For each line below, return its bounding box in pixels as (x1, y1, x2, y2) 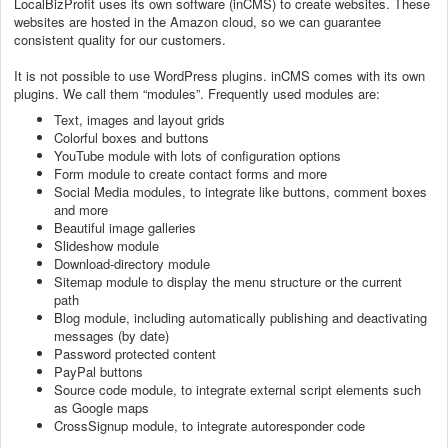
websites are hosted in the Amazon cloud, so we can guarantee (14, 11, 381, 31)
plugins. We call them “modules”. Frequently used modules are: (14, 83, 384, 103)
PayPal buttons (54, 361, 147, 381)
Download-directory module (54, 253, 214, 273)
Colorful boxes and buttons (54, 127, 213, 147)
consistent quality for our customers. (14, 29, 226, 49)
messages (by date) (54, 325, 173, 345)
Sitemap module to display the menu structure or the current (54, 271, 402, 291)
